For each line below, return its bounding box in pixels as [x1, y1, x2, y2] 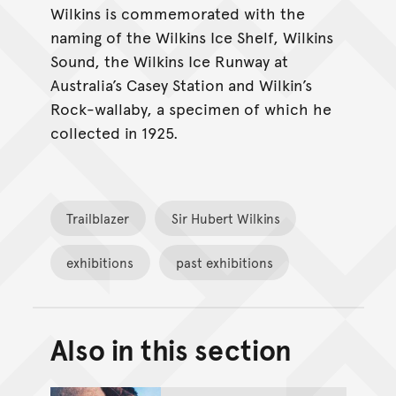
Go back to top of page [198, 352, 368, 375]
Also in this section [49, 330, 293, 369]
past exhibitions [175, 252, 273, 271]
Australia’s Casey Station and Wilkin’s [49, 72, 312, 95]
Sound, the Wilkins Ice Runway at [49, 49, 288, 72]
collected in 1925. [49, 120, 179, 143]
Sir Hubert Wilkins [171, 208, 280, 227]
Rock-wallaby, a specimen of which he [49, 96, 331, 119]
